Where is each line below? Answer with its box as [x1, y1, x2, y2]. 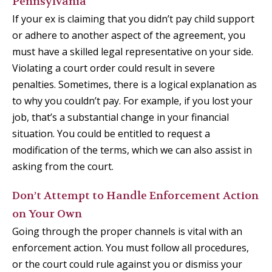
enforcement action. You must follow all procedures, [12, 241, 249, 255]
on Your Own [12, 207, 82, 222]
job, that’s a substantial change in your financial [12, 110, 229, 124]
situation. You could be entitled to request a [12, 127, 210, 141]
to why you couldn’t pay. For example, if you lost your [12, 94, 253, 108]
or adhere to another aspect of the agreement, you [12, 29, 245, 42]
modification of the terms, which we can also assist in [12, 143, 252, 157]
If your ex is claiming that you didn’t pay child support [12, 12, 254, 26]
